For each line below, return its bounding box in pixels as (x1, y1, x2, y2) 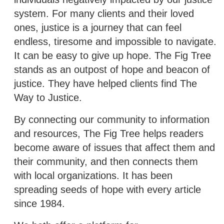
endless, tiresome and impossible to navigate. (14, 35, 216, 47)
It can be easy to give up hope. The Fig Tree (14, 49, 211, 61)
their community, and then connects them (14, 155, 198, 167)
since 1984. (14, 197, 65, 209)
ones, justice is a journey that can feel (14, 21, 181, 33)
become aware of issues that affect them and (14, 141, 215, 153)
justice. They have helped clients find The (14, 77, 197, 89)
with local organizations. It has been (14, 169, 172, 181)
